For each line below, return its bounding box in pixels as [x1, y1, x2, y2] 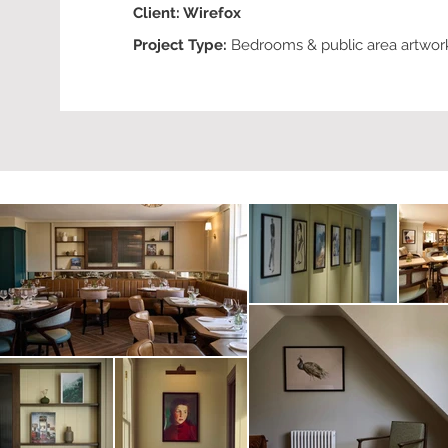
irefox [198, 4, 241, 22]
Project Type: [132, 36, 231, 54]
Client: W [132, 4, 199, 22]
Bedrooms [230, 36, 303, 54]
